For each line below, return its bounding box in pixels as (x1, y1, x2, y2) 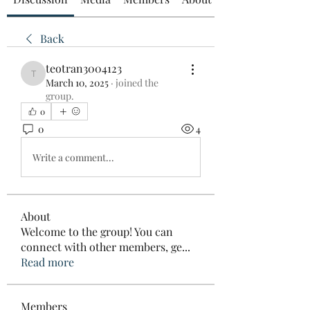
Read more (21, 255, 74, 269)
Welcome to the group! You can (21, 224, 173, 239)
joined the (116, 76, 158, 89)
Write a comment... (33, 150, 114, 164)
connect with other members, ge (21, 239, 182, 254)
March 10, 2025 (46, 76, 109, 89)
